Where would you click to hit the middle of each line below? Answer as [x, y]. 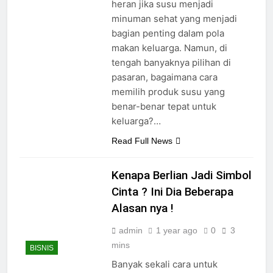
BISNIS [42, 248]
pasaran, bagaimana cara [164, 77]
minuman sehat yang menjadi [174, 19]
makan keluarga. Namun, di [169, 48]
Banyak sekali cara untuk [164, 264]
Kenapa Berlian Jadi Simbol [181, 175]
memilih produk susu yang [168, 92]
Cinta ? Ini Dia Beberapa [172, 192]
